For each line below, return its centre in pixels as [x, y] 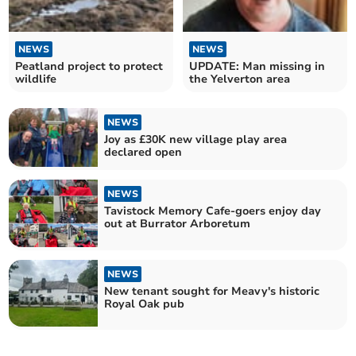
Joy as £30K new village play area [196, 139]
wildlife [36, 79]
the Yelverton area [240, 79]
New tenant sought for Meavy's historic [212, 291]
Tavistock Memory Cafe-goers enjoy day [213, 211]
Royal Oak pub [145, 304]
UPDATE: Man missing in [257, 66]
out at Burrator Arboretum [178, 224]
